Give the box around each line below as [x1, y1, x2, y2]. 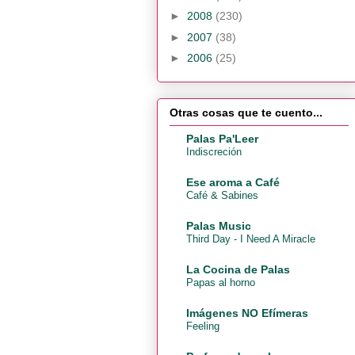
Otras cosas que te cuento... [170, 105, 323, 119]
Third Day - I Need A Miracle [186, 232, 315, 245]
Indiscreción [186, 145, 242, 158]
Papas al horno [186, 276, 255, 288]
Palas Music [186, 219, 251, 232]
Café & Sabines [186, 189, 258, 201]
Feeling [186, 319, 219, 332]
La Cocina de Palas [186, 262, 290, 276]
